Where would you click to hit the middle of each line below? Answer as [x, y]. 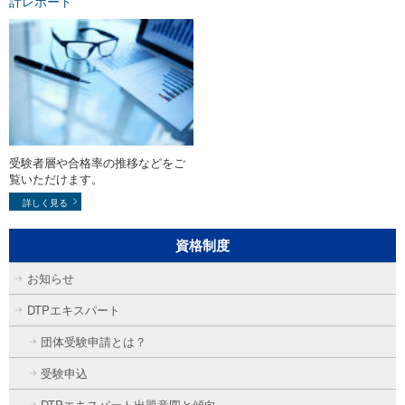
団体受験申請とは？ [94, 341]
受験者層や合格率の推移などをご [97, 162]
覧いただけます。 [56, 178]
